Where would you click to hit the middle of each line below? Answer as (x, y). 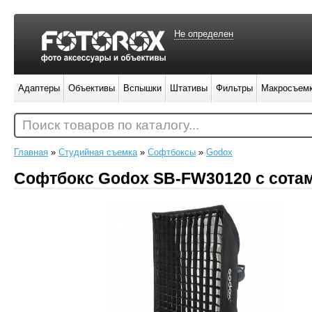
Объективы (92, 88)
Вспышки (142, 88)
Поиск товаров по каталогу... (111, 125)
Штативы (189, 88)
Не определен (204, 34)
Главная (31, 152)
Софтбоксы (172, 152)
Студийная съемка (98, 152)
